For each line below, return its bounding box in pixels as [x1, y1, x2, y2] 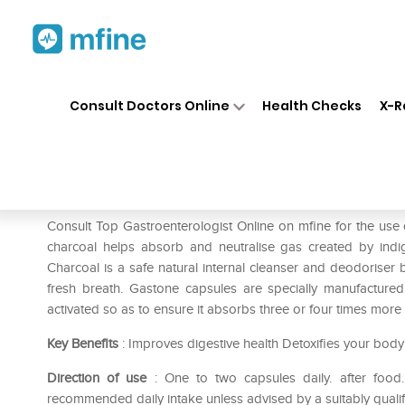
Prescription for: [47, 190, 150, 208]
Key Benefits [47, 335, 118, 352]
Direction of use [47, 370, 147, 386]
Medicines [182, 80, 238, 97]
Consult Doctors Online [69, 96, 230, 115]
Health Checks [262, 96, 363, 115]
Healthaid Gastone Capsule [47, 153, 374, 186]
